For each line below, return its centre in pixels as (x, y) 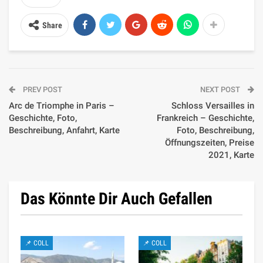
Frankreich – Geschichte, (205, 118)
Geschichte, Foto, (43, 118)
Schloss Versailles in (213, 105)
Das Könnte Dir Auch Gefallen (117, 198)
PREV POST (42, 89)
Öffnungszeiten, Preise (210, 142)
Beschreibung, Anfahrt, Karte (64, 130)
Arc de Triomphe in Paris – (62, 105)
